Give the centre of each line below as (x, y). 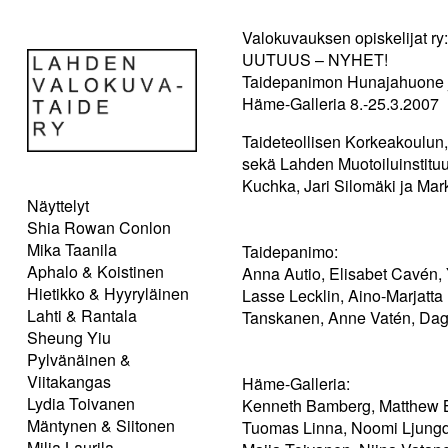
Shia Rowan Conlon (99, 227)
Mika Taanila (72, 249)
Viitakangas (69, 381)
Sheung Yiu (69, 337)
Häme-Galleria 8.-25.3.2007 (340, 103)
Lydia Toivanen (81, 403)
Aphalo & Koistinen (95, 271)
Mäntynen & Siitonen (101, 425)
